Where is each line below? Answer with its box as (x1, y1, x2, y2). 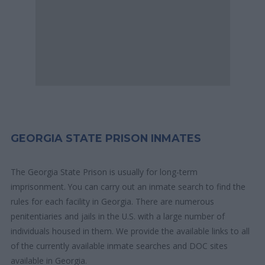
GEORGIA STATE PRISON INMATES (11, 132, 202, 145)
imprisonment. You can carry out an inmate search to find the (11, 181, 246, 193)
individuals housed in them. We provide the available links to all (11, 225, 250, 237)
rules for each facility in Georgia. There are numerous (11, 196, 215, 208)
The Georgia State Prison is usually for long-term (11, 166, 198, 178)
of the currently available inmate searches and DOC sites (11, 240, 228, 252)
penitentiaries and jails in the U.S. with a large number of (11, 211, 225, 222)
